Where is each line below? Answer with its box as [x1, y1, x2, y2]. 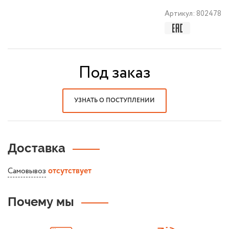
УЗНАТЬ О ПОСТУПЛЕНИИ [74, 98, 155, 104]
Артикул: [165, 9, 196, 19]
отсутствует [48, 167, 91, 175]
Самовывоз [8, 165, 46, 177]
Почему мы [8, 194, 74, 209]
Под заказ [78, 61, 151, 85]
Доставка [8, 141, 65, 155]
